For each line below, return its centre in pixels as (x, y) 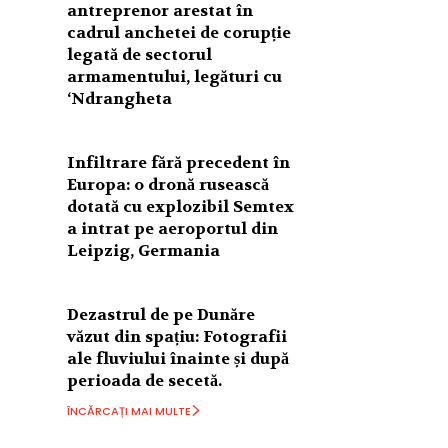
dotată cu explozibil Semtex (181, 206)
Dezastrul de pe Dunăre (161, 314)
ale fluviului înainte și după (178, 358)
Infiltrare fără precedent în (179, 162)
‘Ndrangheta (120, 98)
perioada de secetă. (145, 380)
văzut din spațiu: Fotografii (177, 336)
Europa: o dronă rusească (168, 184)
